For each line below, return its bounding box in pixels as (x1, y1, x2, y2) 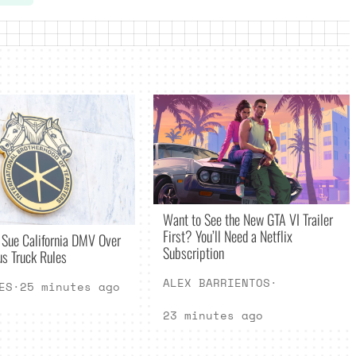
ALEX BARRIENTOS (162, 274, 270, 292)
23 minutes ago (162, 307, 263, 324)
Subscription (162, 242, 224, 264)
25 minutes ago (19, 278, 120, 296)
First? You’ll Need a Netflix (162, 225, 292, 247)
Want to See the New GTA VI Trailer (162, 208, 333, 230)
